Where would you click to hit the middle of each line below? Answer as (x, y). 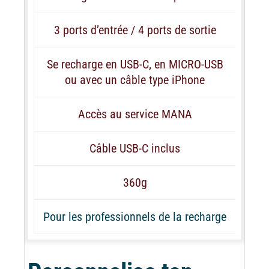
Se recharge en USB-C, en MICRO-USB (135, 64)
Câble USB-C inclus (135, 148)
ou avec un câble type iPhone (135, 80)
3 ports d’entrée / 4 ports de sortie (135, 30)
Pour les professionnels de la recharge (135, 216)
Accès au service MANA (135, 114)
